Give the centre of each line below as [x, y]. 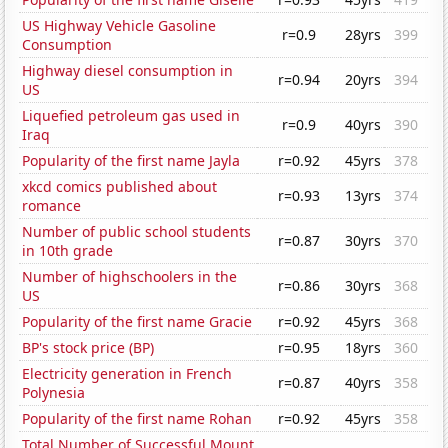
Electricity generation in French [127, 374]
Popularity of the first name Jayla [131, 161]
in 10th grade [68, 251]
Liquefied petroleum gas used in [131, 116]
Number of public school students [137, 232]
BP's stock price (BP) [88, 348]
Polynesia [54, 393]
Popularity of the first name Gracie [137, 322]
